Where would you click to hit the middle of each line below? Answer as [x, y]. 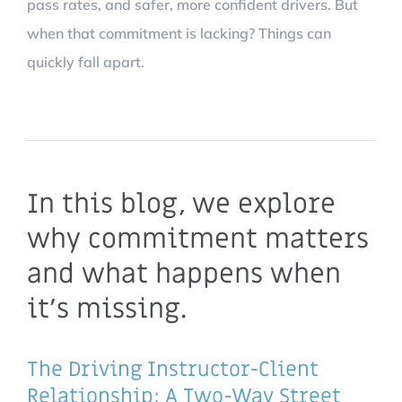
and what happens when [184, 274]
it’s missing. [107, 309]
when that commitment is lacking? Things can [179, 33]
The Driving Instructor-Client [173, 369]
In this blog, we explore [181, 204]
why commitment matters [198, 239]
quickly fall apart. [86, 61]
